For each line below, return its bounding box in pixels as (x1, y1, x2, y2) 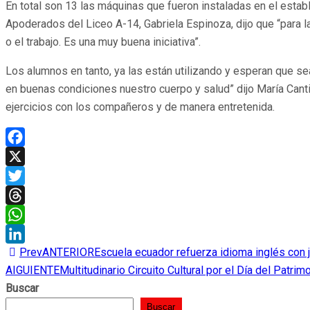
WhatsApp (6, 227, 55, 241)
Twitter (6, 188, 39, 202)
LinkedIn (6, 246, 47, 260)
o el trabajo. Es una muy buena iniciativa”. (6, 35, 201, 49)
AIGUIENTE (6, 264, 60, 277)
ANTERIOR (42, 246, 94, 259)
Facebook (6, 149, 53, 163)
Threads (6, 208, 45, 221)
